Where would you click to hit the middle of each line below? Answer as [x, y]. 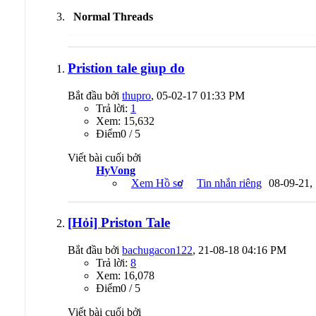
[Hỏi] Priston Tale [119, 223]
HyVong [116, 170]
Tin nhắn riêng [229, 183]
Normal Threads [113, 17]
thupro [136, 95]
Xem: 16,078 [125, 276]
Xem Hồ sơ [157, 183]
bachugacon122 [157, 250]
